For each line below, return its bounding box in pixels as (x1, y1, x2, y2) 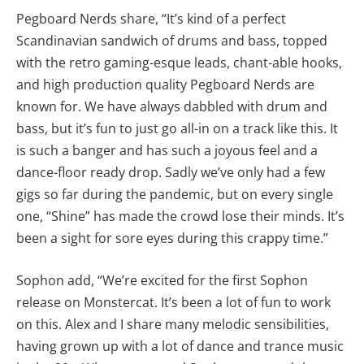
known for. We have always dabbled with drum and (16, 97, 327, 116)
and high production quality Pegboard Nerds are (16, 76, 314, 94)
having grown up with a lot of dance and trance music (16, 337, 344, 355)
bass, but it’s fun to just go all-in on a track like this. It (16, 119, 338, 138)
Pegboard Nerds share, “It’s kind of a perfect (16, 10, 286, 28)
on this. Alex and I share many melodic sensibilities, (16, 315, 329, 333)
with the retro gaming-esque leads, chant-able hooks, (16, 54, 342, 72)
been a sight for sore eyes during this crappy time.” (16, 229, 328, 248)
